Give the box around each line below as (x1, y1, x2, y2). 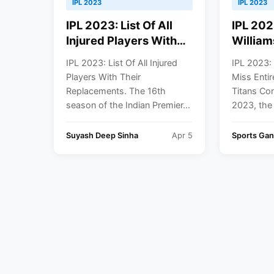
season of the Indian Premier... (66, 99, 190, 110)
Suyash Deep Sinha (66, 130, 138, 140)
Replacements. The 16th (66, 85, 166, 96)
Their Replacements (66, 48, 176, 62)
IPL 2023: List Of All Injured (66, 57, 177, 68)
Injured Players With (66, 33, 177, 47)
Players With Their (66, 71, 141, 82)
